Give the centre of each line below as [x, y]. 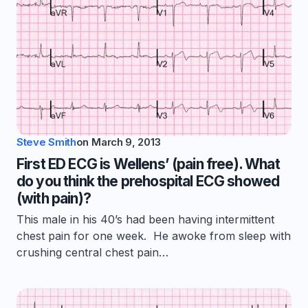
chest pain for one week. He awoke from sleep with [154, 236]
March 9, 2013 [126, 142]
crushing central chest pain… [92, 252]
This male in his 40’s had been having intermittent [145, 219]
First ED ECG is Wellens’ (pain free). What [148, 164]
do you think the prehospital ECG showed [148, 181]
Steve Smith [46, 142]
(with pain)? [54, 198]
